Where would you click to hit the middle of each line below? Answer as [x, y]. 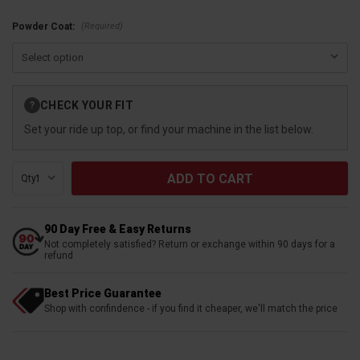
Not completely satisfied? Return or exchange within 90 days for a [190, 245]
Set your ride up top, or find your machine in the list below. [169, 130]
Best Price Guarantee [103, 294]
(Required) [102, 26]
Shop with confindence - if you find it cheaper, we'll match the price [191, 309]
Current [30, 93]
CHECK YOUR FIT [87, 105]
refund [59, 256]
